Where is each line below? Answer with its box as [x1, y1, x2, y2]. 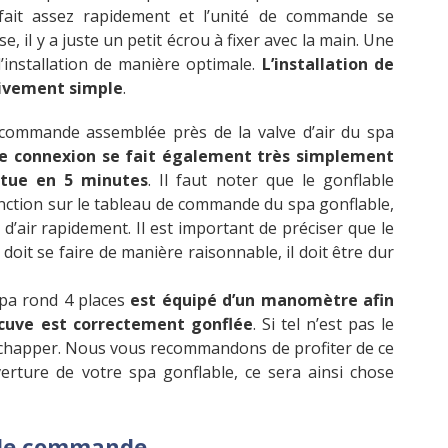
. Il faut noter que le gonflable [148, 169, 395, 192]
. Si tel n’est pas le [252, 313, 395, 336]
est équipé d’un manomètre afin [130, 289, 395, 312]
